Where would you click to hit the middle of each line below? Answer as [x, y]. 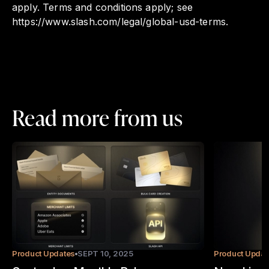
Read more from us [98, 118]
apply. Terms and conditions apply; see [103, 8]
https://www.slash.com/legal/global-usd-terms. [120, 22]
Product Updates [44, 254]
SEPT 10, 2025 [105, 254]
